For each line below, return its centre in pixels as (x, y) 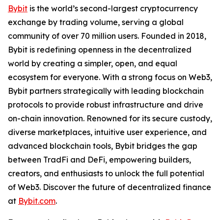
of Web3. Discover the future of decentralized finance (110, 187)
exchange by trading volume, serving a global (96, 22)
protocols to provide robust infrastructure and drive (106, 105)
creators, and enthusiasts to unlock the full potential (106, 173)
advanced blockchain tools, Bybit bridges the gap (103, 146)
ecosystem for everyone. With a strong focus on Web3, (110, 77)
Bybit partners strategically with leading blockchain (106, 91)
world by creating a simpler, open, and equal (93, 63)
